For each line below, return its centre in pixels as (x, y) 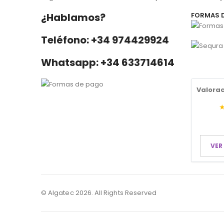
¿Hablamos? (73, 17)
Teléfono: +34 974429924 (105, 40)
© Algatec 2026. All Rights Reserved (99, 192)
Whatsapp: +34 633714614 (108, 62)
